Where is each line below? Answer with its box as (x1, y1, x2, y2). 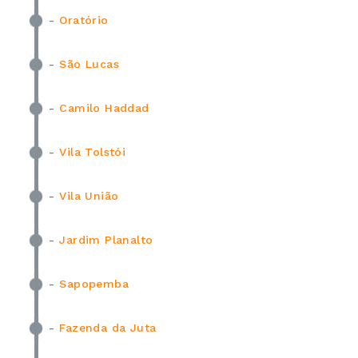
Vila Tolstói (59, 145, 126, 158)
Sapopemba (59, 276, 129, 290)
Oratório (59, 13, 109, 26)
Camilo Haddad (59, 101, 149, 114)
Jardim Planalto (59, 233, 153, 246)
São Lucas (59, 57, 120, 70)
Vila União (59, 189, 119, 202)
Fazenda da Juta (59, 320, 157, 334)
